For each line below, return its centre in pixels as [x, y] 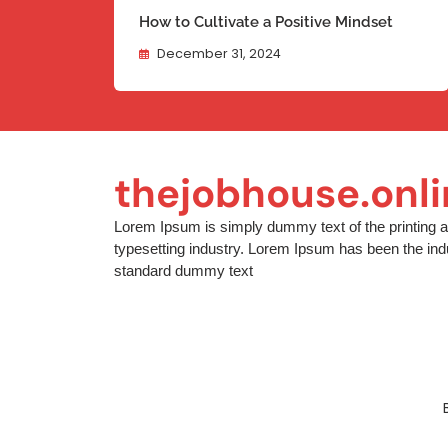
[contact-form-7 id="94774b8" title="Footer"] [274, 324]
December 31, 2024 [219, 54]
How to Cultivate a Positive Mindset [266, 22]
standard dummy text [183, 271]
